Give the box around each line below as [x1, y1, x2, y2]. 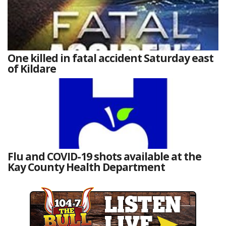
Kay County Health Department [8, 160, 165, 175]
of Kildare [8, 62, 56, 76]
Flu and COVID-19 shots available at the [8, 149, 201, 164]
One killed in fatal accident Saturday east [8, 51, 213, 66]
